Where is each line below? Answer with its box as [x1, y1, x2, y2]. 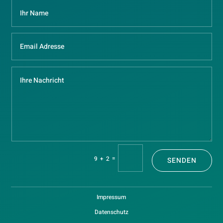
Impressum [97, 193, 126, 202]
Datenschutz [94, 208, 128, 217]
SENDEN [167, 155, 197, 166]
